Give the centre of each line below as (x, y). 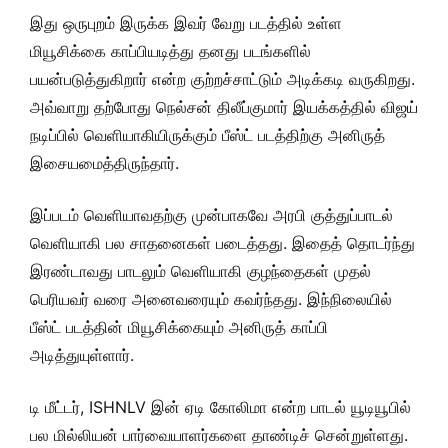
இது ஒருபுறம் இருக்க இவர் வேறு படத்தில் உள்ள (186, 23)
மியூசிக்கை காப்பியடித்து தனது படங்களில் (170, 51)
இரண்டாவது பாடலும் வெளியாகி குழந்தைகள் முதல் (200, 271)
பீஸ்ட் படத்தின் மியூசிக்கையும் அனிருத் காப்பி (179, 327)
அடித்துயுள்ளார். (82, 355)
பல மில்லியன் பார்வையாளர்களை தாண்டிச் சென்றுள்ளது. (219, 435)
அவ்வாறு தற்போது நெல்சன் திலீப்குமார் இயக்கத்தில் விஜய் (224, 107)
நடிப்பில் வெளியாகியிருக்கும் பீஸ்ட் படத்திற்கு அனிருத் (207, 135)
